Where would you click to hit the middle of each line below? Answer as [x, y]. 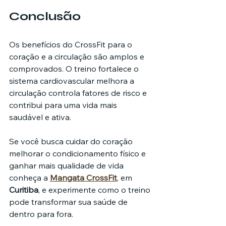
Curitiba [24, 189]
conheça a [30, 177]
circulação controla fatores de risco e [79, 93]
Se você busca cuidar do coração [72, 141]
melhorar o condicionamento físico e [78, 153]
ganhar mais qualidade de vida [67, 165]
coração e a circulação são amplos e [78, 56]
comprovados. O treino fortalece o [75, 68]
